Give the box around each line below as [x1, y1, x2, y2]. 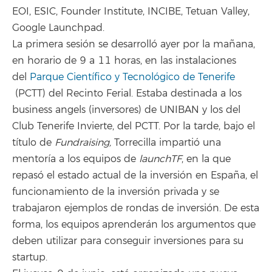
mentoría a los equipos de [12, 152, 139, 165]
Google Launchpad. [12, 21, 104, 34]
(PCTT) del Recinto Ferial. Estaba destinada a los [12, 87, 242, 100]
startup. [12, 251, 47, 263]
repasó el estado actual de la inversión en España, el [12, 169, 258, 182]
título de [12, 136, 55, 149]
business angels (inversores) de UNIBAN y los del [12, 103, 240, 116]
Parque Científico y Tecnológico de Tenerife [30, 70, 235, 83]
